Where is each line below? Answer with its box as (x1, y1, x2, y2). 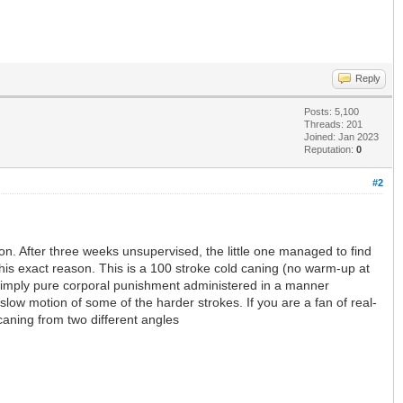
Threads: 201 (304, 119, 363, 130)
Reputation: (304, 144, 356, 156)
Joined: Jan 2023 (304, 131, 379, 143)
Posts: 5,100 (304, 106, 359, 118)
